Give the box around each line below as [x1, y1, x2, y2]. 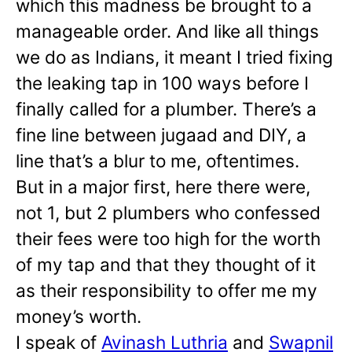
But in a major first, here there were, [16, 176, 310, 198]
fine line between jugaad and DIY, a [16, 124, 306, 146]
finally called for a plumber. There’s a [16, 98, 317, 120]
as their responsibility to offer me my [16, 280, 317, 302]
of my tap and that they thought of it [16, 254, 316, 276]
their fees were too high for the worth [16, 228, 321, 250]
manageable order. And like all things [16, 20, 319, 42]
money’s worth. [16, 306, 141, 328]
